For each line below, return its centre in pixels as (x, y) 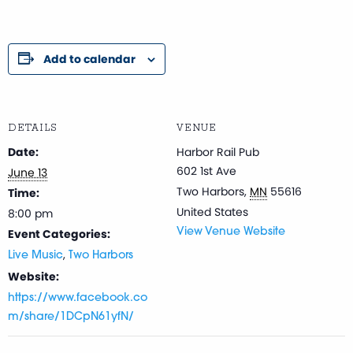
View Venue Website (231, 232)
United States (212, 212)
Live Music (35, 255)
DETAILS (33, 128)
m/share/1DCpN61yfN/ (71, 317)
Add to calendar (89, 59)
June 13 (28, 172)
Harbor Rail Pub (218, 152)
